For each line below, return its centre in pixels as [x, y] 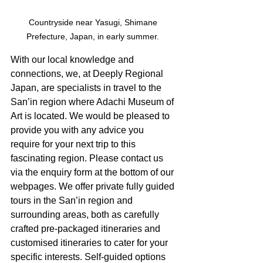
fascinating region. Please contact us [88, 158]
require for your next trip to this [74, 144]
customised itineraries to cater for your [90, 242]
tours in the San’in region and [73, 200]
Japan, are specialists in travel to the [87, 87]
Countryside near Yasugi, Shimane [94, 22]
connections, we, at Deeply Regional [88, 73]
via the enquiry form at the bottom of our [93, 172]
